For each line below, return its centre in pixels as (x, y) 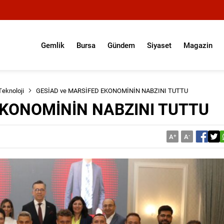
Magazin (198, 45)
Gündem (121, 45)
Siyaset (159, 45)
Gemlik (53, 45)
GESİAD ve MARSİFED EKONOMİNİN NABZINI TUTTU (112, 90)
